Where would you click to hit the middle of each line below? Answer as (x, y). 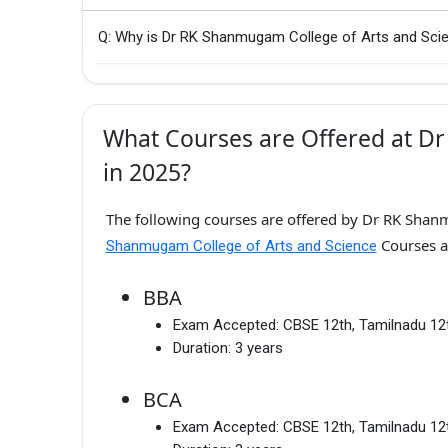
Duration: (202, 347)
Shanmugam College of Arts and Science (241, 246)
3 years (259, 347)
